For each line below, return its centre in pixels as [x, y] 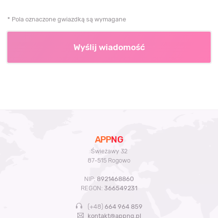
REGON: [92, 188]
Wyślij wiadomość [109, 47]
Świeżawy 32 [109, 151]
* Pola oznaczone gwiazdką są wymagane [67, 19]
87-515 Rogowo [109, 161]
